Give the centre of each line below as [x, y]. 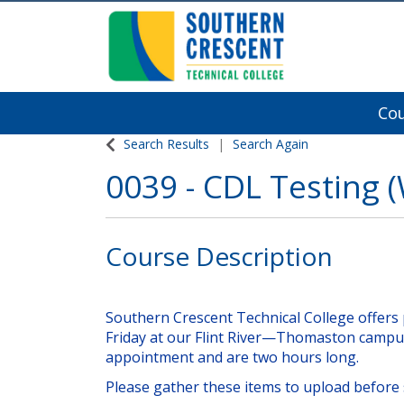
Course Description [219, 256]
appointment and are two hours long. [232, 357]
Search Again [271, 144]
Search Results [166, 144]
